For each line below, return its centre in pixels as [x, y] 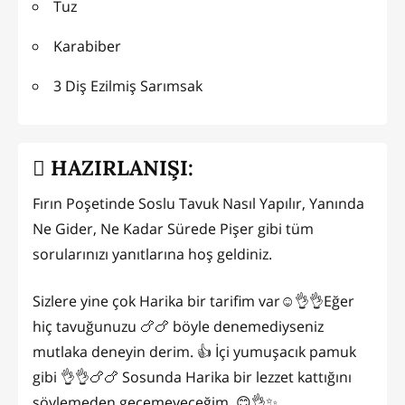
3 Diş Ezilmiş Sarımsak [128, 86]
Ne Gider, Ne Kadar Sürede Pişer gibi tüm [173, 229]
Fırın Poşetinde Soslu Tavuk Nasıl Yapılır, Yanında [198, 204]
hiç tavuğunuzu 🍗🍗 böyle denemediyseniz [178, 327]
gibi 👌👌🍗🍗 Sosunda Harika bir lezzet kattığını [192, 377]
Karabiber [87, 47]
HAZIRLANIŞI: [119, 167]
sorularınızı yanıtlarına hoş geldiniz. [152, 254]
